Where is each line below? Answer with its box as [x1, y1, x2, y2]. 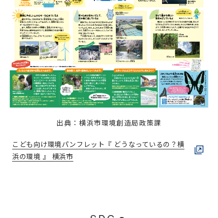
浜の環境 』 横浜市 [12, 151, 73, 161]
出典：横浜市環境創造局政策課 [56, 118, 162, 128]
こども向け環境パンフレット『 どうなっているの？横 [12, 139, 184, 149]
